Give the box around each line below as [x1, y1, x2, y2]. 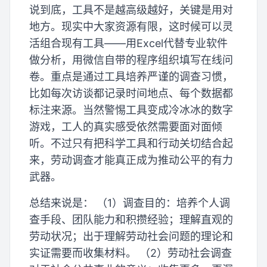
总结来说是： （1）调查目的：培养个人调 [29, 197, 230, 209]
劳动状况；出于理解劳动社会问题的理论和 [29, 230, 233, 243]
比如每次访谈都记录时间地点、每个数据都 [29, 87, 233, 100]
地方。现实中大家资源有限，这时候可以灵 [29, 20, 233, 33]
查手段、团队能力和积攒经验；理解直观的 [29, 213, 233, 226]
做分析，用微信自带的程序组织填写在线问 [29, 54, 233, 66]
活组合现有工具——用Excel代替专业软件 [29, 37, 228, 49]
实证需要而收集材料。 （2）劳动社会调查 [29, 247, 232, 259]
